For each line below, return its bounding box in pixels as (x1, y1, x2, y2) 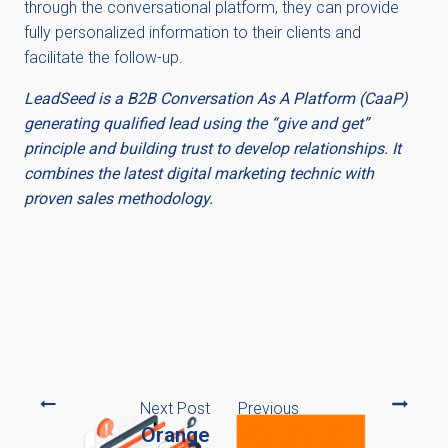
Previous (238, 399, 299, 418)
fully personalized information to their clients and (24, 23, 361, 42)
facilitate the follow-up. (24, 48, 183, 67)
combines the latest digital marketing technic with (24, 164, 374, 183)
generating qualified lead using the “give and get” (24, 114, 369, 133)
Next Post (140, 399, 210, 418)
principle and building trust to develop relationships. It (24, 139, 401, 158)
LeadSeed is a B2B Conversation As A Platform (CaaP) (24, 89, 408, 108)
